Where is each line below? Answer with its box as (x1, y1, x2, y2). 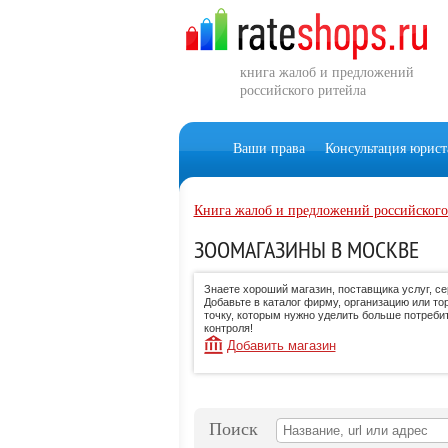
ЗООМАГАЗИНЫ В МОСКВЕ (193, 234, 419, 264)
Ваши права (232, 141, 305, 156)
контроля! (203, 322, 253, 334)
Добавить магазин (226, 338, 336, 353)
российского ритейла (239, 83, 366, 98)
